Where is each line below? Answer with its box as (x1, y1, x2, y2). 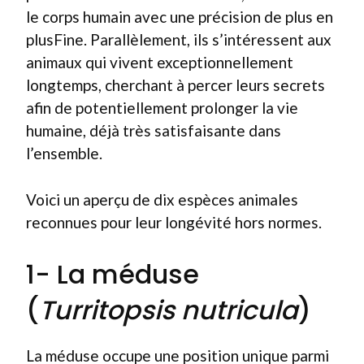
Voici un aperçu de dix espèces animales (26, 189, 298, 209)
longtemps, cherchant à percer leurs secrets (26, 76, 325, 94)
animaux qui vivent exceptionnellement (26, 53, 293, 71)
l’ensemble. (26, 144, 102, 162)
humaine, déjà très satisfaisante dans (26, 121, 281, 140)
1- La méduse (26, 256, 199, 292)
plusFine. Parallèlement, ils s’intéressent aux (26, 30, 331, 49)
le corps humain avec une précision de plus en (26, 7, 333, 26)
